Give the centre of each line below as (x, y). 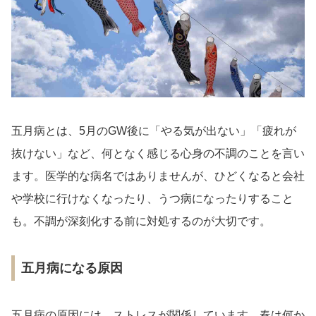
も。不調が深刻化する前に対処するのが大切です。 (141, 221)
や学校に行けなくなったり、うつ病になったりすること (152, 199)
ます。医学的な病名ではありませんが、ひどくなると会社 (158, 176)
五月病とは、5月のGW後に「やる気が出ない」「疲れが (154, 131)
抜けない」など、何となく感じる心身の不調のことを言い (158, 154)
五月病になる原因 (72, 268)
